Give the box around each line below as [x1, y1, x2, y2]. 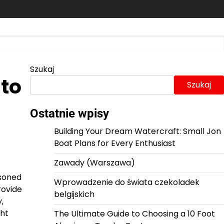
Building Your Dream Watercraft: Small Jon [53, 125, 221, 137]
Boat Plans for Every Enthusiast [53, 137, 175, 149]
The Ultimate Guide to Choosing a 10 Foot [53, 208, 215, 219]
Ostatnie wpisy [29, 106, 109, 120]
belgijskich [53, 188, 94, 200]
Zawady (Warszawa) [53, 157, 135, 168]
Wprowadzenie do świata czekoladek [53, 176, 199, 188]
